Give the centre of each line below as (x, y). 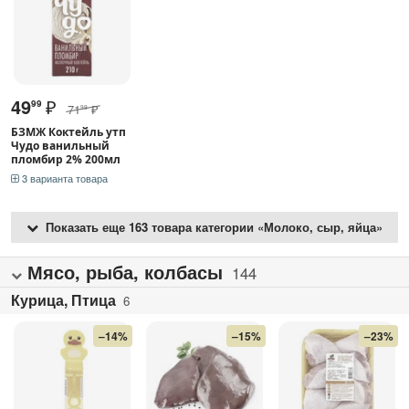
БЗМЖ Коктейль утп (68, 131)
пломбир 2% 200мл (66, 159)
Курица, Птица (63, 299)
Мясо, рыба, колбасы (125, 271)
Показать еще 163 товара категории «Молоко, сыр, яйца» (210, 226)
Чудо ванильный (60, 145)
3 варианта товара (63, 178)
